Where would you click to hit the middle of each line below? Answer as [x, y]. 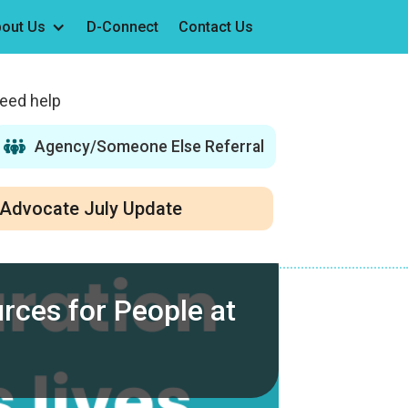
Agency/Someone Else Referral [150, 146]
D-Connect [123, 27]
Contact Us [216, 27]
